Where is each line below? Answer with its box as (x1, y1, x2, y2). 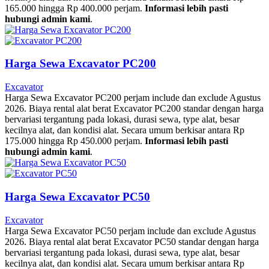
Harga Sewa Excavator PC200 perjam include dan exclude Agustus (5, 92, 261, 103)
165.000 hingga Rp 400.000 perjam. (5, 2, 145, 13)
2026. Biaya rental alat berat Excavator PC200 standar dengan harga (5, 103, 264, 114)
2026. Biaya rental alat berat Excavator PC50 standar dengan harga (5, 236, 259, 247)
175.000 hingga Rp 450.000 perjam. (5, 136, 145, 147)
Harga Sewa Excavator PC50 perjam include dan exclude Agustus (5, 225, 256, 236)
